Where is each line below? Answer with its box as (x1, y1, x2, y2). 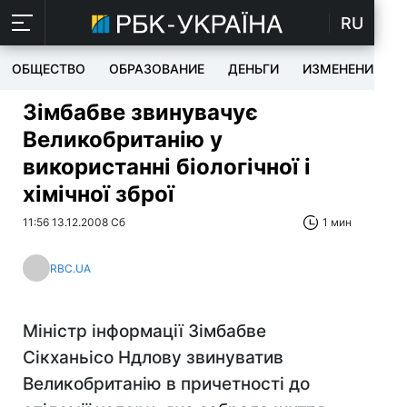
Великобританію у (23, 126, 223, 153)
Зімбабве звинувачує (23, 99, 258, 125)
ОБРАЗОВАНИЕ (109, 61, 204, 76)
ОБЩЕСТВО (12, 61, 85, 76)
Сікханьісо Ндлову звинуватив (23, 347, 283, 368)
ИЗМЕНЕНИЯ (303, 61, 382, 76)
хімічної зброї (23, 181, 174, 207)
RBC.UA (50, 261, 91, 275)
